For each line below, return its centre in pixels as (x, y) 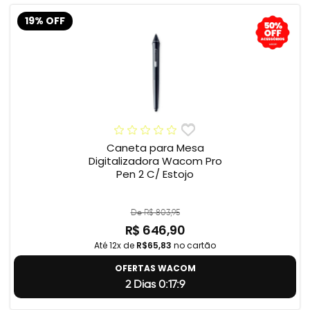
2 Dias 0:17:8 (155, 284)
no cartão (194, 246)
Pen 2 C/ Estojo (155, 174)
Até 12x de (115, 246)
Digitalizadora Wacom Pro (155, 161)
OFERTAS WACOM (155, 268)
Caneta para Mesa (155, 148)
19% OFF (45, 21)
